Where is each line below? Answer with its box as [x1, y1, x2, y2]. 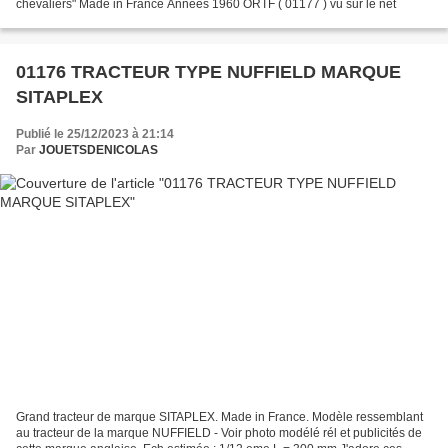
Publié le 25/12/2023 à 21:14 [16, 126, 174, 141]
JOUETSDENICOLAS [39, 142, 158, 157]
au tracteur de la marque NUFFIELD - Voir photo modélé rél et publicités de [16, 426, 422, 441]
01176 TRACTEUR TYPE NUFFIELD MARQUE [16, 61, 401, 82]
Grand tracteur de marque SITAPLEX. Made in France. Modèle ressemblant [16, 410, 423, 425]
